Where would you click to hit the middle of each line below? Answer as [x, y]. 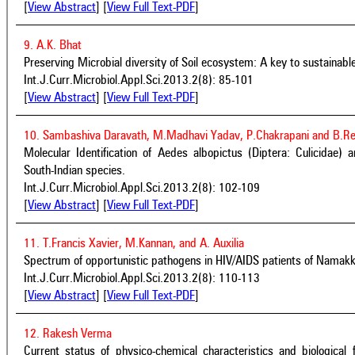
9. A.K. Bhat [53, 46]
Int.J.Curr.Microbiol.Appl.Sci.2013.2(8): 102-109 [142, 188]
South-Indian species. [74, 171]
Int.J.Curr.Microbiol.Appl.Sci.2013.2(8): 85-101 [139, 80]
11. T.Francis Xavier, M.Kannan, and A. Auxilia [134, 244]
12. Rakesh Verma [68, 334]
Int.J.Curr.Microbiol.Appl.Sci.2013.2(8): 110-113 [142, 279]
